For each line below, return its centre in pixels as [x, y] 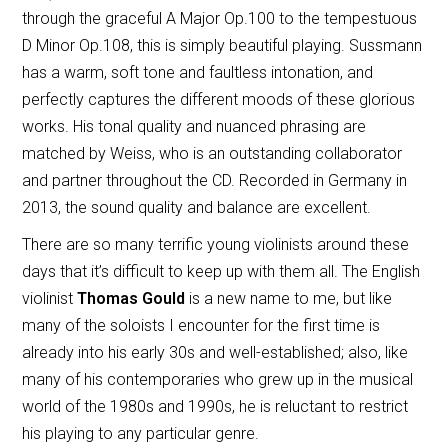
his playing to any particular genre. [141, 433]
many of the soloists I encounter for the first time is [201, 325]
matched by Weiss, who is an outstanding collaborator [212, 153]
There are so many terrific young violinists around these [216, 244]
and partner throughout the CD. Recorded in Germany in [215, 180]
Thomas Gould [131, 298]
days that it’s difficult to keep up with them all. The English [221, 271]
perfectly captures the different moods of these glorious [219, 99]
